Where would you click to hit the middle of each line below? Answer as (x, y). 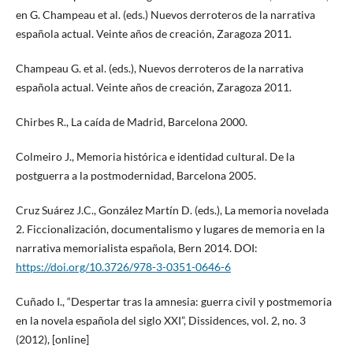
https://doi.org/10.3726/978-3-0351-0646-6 (123, 267)
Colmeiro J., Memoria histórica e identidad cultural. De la (155, 157)
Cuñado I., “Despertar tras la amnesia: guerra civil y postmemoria (173, 302)
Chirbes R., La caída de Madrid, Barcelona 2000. (131, 122)
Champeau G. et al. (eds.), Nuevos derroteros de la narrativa (159, 69)
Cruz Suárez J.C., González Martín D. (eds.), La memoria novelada (172, 210)
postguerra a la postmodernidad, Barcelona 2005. (136, 176)
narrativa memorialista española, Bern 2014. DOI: (136, 248)
